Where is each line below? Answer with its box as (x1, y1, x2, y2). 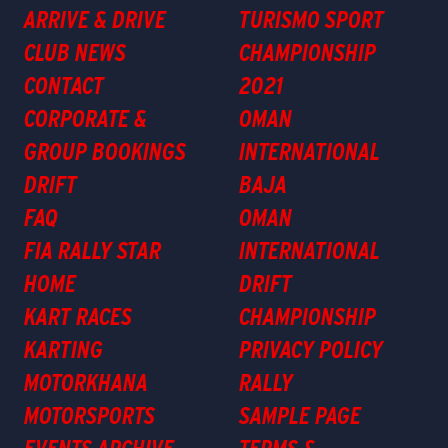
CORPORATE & (24, 104, 147, 133)
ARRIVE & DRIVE (24, 5, 166, 34)
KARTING (24, 335, 103, 364)
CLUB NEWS (24, 38, 126, 67)
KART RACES (24, 302, 132, 331)
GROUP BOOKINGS (24, 137, 186, 166)
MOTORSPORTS (24, 401, 155, 430)
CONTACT (24, 71, 104, 100)
